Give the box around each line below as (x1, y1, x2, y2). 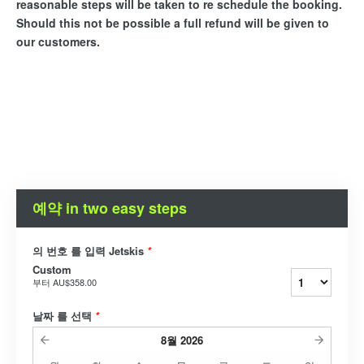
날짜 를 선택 (32, 308, 95, 324)
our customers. (16, 33, 100, 50)
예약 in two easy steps (32, 197, 187, 219)
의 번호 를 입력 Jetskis (32, 243, 147, 259)
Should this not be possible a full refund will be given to (16, 15, 329, 32)
